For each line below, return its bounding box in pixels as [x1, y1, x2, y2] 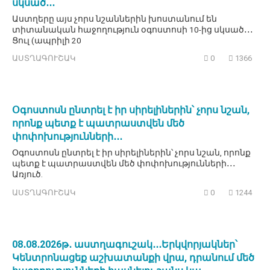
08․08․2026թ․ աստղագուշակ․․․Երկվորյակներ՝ [12, 239, 237, 251]
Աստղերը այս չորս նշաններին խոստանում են [12, 13, 217, 24]
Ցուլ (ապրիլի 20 [12, 35, 81, 45]
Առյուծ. [12, 169, 43, 180]
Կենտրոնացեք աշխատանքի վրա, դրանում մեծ [12, 252, 254, 264]
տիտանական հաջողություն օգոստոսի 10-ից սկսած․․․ [12, 24, 253, 34]
